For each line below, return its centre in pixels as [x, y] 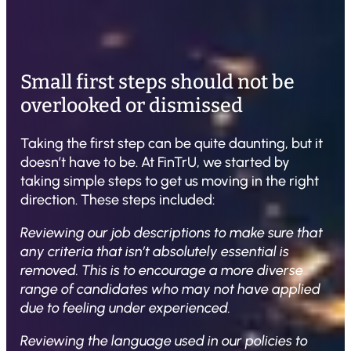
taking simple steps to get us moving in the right [170, 181]
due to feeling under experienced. [125, 308]
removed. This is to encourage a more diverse [162, 271]
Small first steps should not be [157, 83]
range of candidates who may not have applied [170, 289]
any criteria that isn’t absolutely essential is [155, 252]
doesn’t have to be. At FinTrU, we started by [155, 163]
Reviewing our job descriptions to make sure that [172, 233]
